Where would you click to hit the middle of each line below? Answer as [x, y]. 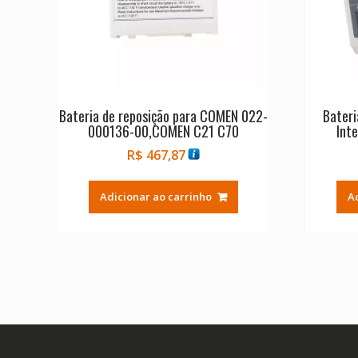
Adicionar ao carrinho [155, 197]
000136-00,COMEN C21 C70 [163, 131]
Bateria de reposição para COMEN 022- [163, 116]
